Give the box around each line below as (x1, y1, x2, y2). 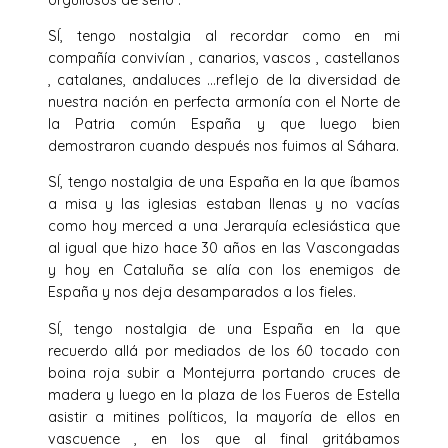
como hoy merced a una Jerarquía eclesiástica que (48, 217, 400, 236)
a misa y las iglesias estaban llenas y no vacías (48, 195, 400, 214)
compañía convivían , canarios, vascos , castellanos (48, 49, 400, 68)
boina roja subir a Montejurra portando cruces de (48, 363, 400, 382)
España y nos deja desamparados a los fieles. (48, 283, 356, 302)
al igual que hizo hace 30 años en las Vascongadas (48, 239, 400, 258)
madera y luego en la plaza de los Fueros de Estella (48, 385, 400, 404)
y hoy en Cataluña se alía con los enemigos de (48, 261, 400, 280)
